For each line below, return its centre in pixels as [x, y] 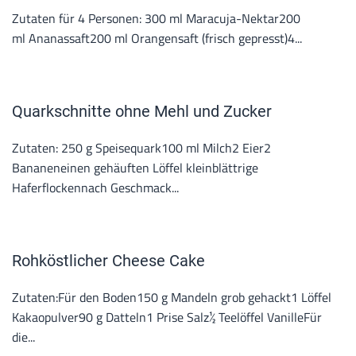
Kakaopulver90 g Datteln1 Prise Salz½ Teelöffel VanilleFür [167, 317]
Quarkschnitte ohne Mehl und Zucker [142, 111]
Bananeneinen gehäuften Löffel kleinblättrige [135, 168]
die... [23, 337]
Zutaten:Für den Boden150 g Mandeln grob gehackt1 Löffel [172, 297]
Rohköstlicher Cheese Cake [108, 261]
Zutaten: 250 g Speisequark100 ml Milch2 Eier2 [141, 148]
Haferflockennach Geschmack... [95, 188]
